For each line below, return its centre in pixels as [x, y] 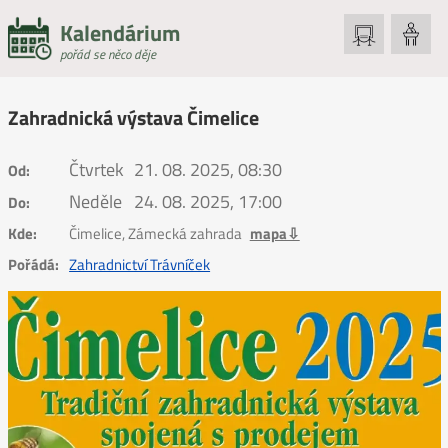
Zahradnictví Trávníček [140, 264]
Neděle [96, 201]
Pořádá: [33, 264]
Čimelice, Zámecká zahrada [157, 233]
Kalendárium [119, 33]
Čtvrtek [97, 169]
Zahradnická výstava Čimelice [133, 118]
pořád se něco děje [107, 54]
